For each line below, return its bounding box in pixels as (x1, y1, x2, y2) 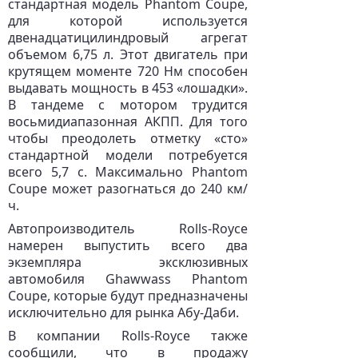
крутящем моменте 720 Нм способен (8, 62, 248, 80)
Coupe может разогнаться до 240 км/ (8, 180, 248, 197)
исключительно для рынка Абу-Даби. (8, 304, 239, 321)
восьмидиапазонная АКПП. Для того (8, 113, 248, 130)
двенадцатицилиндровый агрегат (8, 29, 248, 46)
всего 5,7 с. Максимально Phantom (8, 163, 248, 181)
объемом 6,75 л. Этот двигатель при (8, 46, 248, 63)
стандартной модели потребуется (8, 146, 248, 164)
